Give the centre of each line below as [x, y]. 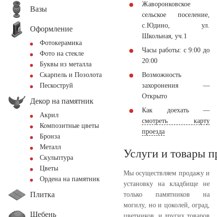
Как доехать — [176, 110]
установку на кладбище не [167, 184]
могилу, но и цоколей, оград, [167, 205]
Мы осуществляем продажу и [167, 173]
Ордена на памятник [70, 179]
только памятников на [167, 194]
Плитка [42, 194]
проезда [153, 131]
